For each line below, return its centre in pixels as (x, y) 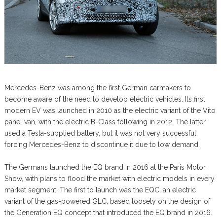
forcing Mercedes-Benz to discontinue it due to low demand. (102, 145)
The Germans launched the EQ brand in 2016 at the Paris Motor (105, 167)
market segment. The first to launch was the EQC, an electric (100, 190)
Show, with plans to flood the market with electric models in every (109, 179)
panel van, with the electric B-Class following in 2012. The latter (105, 122)
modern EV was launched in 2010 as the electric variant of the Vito (110, 111)
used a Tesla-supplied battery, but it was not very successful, (101, 133)
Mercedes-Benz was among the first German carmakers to (97, 88)
